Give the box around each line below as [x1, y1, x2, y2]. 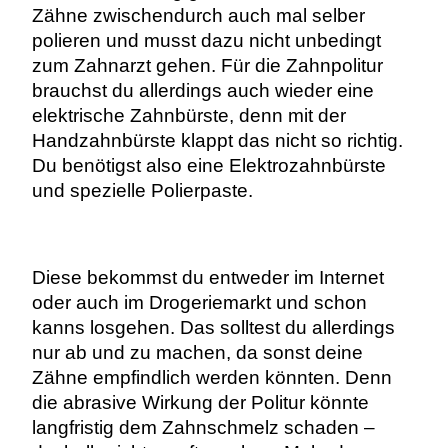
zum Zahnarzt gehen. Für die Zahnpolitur [31, 55, 383, 77]
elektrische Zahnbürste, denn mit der [31, 105, 346, 127]
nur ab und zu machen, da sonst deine [31, 341, 363, 363]
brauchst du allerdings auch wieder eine [31, 80, 374, 102]
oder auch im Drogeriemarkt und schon [31, 291, 367, 313]
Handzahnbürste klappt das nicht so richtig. [31, 130, 403, 152]
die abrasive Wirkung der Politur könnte [31, 391, 369, 413]
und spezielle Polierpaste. [31, 180, 253, 202]
